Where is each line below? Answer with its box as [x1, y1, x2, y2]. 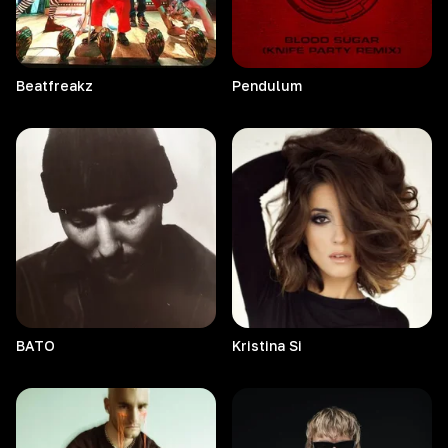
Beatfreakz [16, 77, 93, 94]
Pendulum [232, 77, 302, 94]
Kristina [232, 337, 285, 354]
